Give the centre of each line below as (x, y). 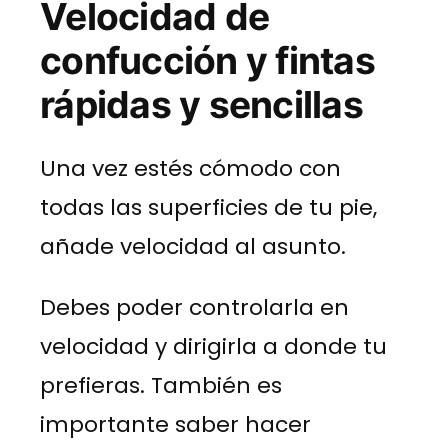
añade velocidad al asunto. (193, 246)
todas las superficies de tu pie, (208, 207)
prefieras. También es (161, 385)
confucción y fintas (207, 60)
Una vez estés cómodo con (190, 168)
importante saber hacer (175, 424)
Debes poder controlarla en (194, 307)
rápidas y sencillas (201, 104)
